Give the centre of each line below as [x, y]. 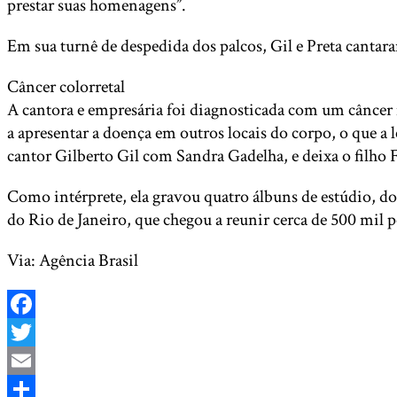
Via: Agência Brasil [73, 261]
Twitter [33, 361]
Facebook [40, 332]
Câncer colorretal [66, 87]
